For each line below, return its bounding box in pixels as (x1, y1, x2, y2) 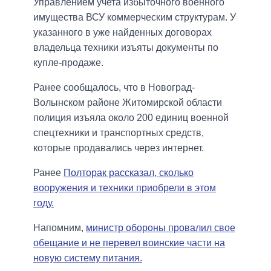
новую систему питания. (33, 253, 142, 264)
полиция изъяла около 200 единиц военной (33, 113, 229, 123)
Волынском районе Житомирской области (33, 97, 222, 108)
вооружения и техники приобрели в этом (33, 183, 216, 194)
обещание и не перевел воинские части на (33, 238, 225, 249)
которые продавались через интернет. (33, 143, 204, 154)
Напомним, (33, 223, 86, 233)
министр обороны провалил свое (86, 223, 235, 233)
